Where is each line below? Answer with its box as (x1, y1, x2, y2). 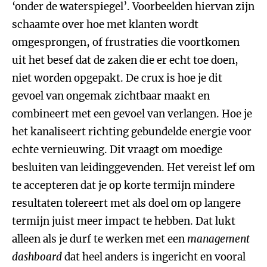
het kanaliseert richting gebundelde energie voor (12, 125, 252, 138)
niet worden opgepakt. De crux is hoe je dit (12, 72, 222, 85)
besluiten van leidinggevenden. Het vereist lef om (12, 161, 255, 174)
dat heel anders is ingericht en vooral (62, 250, 246, 263)
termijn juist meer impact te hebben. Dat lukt (12, 215, 235, 228)
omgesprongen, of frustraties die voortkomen (12, 36, 240, 49)
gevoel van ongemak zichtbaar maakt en (12, 89, 210, 103)
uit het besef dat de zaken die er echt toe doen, (12, 54, 238, 67)
